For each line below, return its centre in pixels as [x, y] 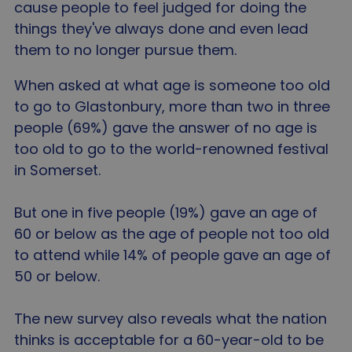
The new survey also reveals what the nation [170, 319]
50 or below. [57, 276]
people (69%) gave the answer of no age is [166, 128]
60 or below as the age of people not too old [172, 234]
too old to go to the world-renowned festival [171, 149]
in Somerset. [57, 170]
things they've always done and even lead [161, 29]
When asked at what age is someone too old [172, 85]
